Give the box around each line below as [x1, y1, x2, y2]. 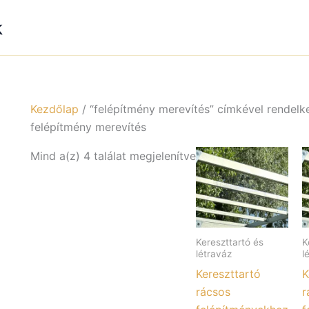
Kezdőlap [30, 102, 79, 116]
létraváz [196, 248, 232, 260]
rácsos [196, 285, 230, 299]
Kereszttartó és [196, 237, 263, 248]
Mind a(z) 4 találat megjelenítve [30, 149, 196, 163]
